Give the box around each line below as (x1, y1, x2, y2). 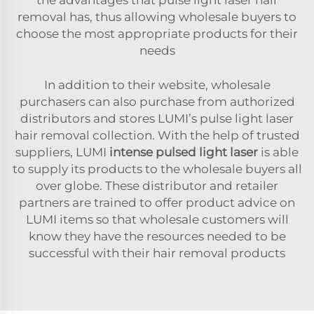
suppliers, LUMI (15, 144, 109, 159)
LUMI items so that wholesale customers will (25, 212, 289, 226)
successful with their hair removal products (29, 245, 285, 260)
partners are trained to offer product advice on (19, 195, 295, 210)
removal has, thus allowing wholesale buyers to (18, 9, 296, 24)
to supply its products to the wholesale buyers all (12, 161, 302, 176)
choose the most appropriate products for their (16, 26, 298, 41)
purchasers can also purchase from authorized (19, 94, 295, 109)
